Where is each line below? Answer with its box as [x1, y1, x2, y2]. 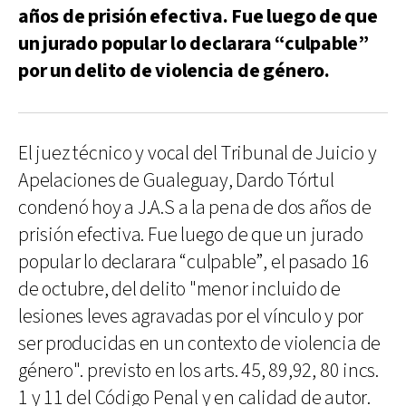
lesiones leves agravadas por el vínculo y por [18, 303, 364, 330]
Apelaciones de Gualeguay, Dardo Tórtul [18, 167, 334, 194]
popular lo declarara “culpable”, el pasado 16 [18, 248, 371, 275]
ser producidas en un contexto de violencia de [18, 330, 382, 357]
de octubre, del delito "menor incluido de [18, 275, 341, 303]
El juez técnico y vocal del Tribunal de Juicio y [18, 140, 377, 167]
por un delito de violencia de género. [18, 57, 330, 84]
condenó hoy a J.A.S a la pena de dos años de [18, 194, 372, 221]
